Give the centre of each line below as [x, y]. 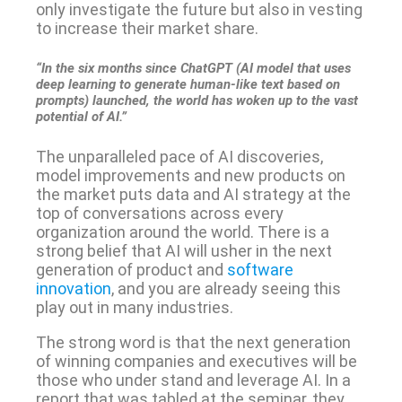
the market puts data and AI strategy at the [193, 194]
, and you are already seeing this [226, 288]
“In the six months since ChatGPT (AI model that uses [193, 68]
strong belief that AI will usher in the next [184, 250]
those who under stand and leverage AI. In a [193, 380]
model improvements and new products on [190, 175]
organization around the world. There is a [182, 232]
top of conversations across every [159, 213]
